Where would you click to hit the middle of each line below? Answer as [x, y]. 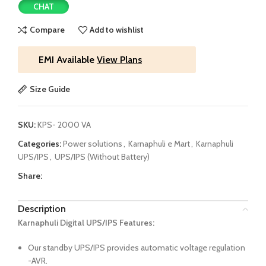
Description [42, 208]
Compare [47, 30]
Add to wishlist [117, 30]
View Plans [119, 59]
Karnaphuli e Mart [159, 143]
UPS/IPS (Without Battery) [102, 156]
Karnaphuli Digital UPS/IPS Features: [86, 222]
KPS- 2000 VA [64, 124]
